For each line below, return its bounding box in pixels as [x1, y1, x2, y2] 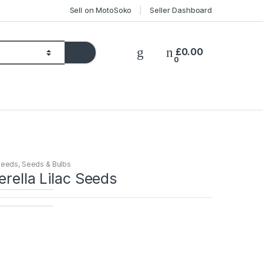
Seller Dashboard [150, 5, 212, 15]
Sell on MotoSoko [69, 5, 132, 15]
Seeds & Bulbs [21, 160, 72, 169]
